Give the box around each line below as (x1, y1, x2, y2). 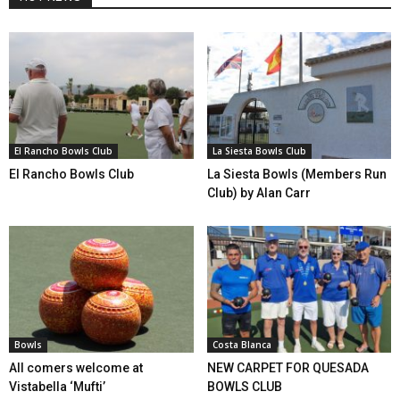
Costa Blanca (212, 337, 271, 351)
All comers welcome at (9, 360, 143, 375)
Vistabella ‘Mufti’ (9, 379, 105, 394)
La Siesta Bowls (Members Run (206, 166, 387, 181)
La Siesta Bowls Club (212, 144, 306, 157)
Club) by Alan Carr (206, 185, 311, 200)
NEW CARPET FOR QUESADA (206, 360, 369, 375)
